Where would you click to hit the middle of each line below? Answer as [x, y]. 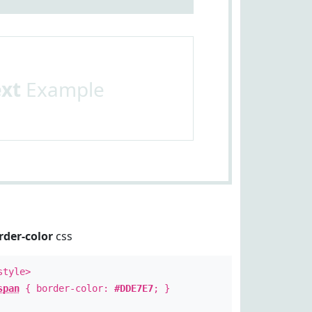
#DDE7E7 [133, 288]
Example [62, 89]
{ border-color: [67, 288]
